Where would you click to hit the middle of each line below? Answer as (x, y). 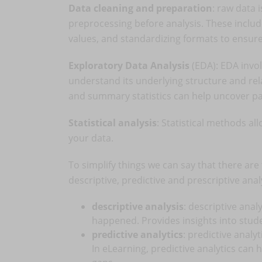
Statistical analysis (113, 123)
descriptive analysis (138, 206)
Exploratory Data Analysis (129, 65)
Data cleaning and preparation (140, 8)
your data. (91, 138)
